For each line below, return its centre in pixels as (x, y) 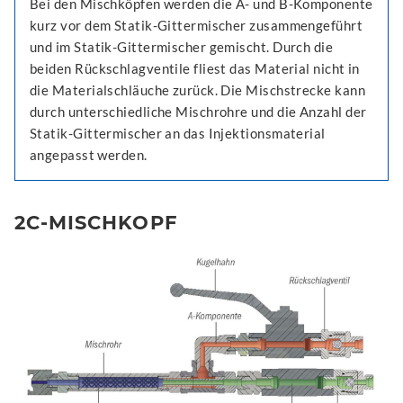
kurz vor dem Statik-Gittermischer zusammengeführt (197, 26)
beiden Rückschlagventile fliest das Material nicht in (195, 69)
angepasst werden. (89, 155)
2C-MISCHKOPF (96, 223)
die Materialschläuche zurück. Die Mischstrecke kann (197, 90)
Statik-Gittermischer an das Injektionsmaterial (178, 134)
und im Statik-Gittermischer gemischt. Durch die (182, 47)
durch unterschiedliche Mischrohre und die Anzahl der (198, 112)
